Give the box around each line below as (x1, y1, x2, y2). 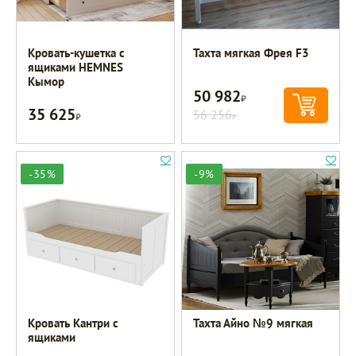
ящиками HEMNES (28, 60, 124, 75)
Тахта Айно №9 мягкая (193, 315, 314, 331)
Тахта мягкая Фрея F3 (193, 45, 310, 61)
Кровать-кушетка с (28, 45, 126, 61)
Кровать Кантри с (28, 315, 119, 331)
